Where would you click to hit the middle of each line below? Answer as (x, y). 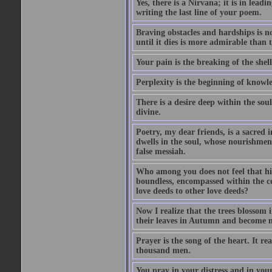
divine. (148, 112)
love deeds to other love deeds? (192, 191)
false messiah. (161, 151)
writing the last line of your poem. (199, 12)
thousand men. (163, 250)
